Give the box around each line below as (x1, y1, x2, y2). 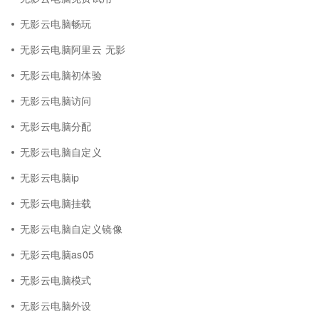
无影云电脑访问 (20, 93, 92, 108)
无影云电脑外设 (20, 298, 92, 313)
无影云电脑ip (20, 170, 80, 184)
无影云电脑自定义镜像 (20, 221, 123, 236)
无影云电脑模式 (20, 273, 92, 287)
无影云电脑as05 (20, 247, 95, 261)
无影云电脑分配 (20, 119, 92, 133)
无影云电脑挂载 (20, 196, 92, 210)
